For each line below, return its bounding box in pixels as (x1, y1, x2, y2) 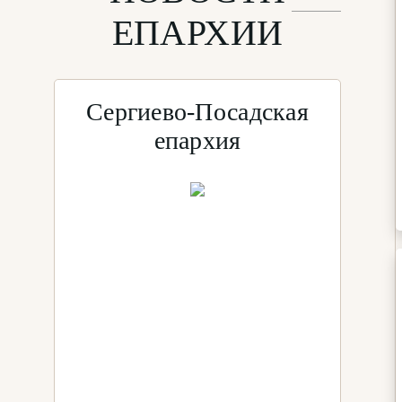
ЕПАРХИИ (111, 12, 284, 53)
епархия (153, 126, 241, 154)
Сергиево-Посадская (85, 97, 310, 126)
